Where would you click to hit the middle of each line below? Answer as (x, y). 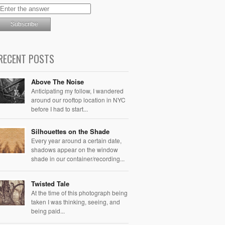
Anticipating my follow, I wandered (77, 90)
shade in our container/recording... (78, 158)
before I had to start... (60, 108)
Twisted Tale (50, 183)
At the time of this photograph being (79, 192)
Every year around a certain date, (76, 140)
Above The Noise (58, 81)
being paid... (48, 210)
